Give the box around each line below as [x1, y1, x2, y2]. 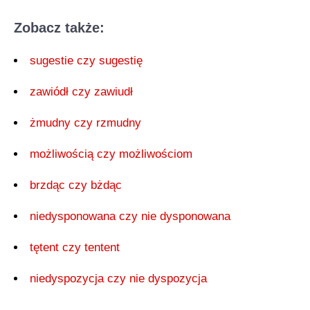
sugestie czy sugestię [30, 53, 143, 67]
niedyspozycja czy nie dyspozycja [30, 271, 207, 285]
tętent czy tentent [30, 240, 120, 254]
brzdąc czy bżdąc [30, 178, 122, 192]
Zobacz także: [14, 19, 104, 35]
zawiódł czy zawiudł [30, 84, 133, 98]
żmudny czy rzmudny [30, 116, 141, 129]
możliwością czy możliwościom [30, 147, 192, 161]
